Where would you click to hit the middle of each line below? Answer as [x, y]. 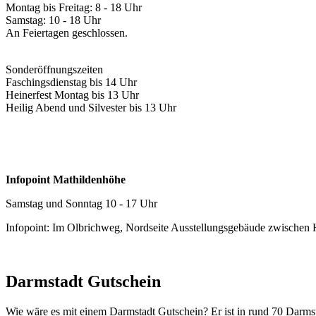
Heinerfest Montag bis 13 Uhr [72, 95]
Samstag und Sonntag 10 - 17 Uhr [81, 203]
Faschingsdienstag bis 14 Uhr [71, 82]
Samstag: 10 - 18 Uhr [53, 20]
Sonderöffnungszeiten [54, 69]
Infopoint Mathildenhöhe [66, 179]
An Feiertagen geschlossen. [67, 32]
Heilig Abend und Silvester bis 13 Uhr [91, 107]
